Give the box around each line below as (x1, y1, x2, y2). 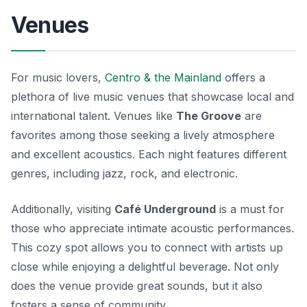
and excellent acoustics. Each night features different (11, 147, 286, 161)
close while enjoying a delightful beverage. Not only (11, 259, 279, 273)
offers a (221, 70, 265, 84)
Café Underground (114, 201, 216, 216)
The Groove (176, 108, 241, 123)
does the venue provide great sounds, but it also (11, 278, 262, 293)
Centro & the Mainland (105, 70, 221, 84)
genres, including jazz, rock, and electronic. (11, 166, 238, 180)
